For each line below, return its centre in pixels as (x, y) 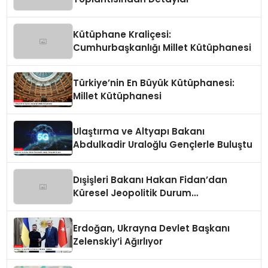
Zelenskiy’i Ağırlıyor (118, 242)
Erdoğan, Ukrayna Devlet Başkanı (152, 229)
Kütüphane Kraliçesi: (122, 35)
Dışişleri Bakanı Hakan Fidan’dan (150, 180)
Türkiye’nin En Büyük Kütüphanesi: (154, 83)
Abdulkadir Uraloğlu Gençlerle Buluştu (163, 145)
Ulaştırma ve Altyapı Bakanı (139, 132)
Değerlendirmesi (112, 206)
